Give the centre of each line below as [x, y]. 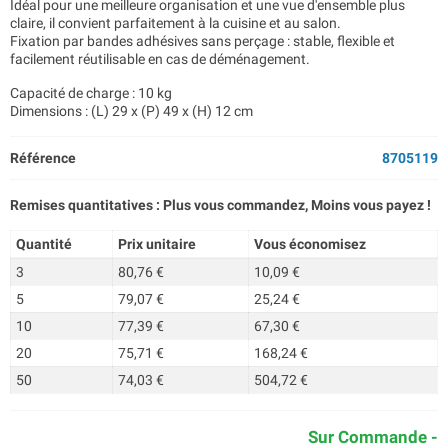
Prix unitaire [156, 244]
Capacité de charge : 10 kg [91, 93]
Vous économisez [309, 244]
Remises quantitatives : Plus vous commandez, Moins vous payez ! [220, 205]
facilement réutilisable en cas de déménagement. [160, 59]
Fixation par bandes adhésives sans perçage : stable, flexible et [202, 41]
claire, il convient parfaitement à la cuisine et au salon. [175, 23]
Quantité [43, 244]
